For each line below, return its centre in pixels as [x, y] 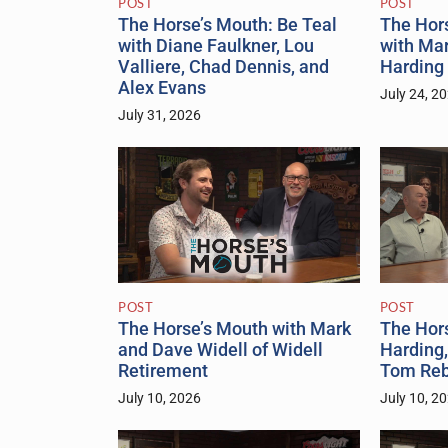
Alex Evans [162, 87]
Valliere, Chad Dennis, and [223, 66]
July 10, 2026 [159, 398]
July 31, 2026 [159, 115]
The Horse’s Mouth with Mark [234, 328]
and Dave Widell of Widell [220, 349]
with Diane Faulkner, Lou [216, 45]
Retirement [163, 370]
